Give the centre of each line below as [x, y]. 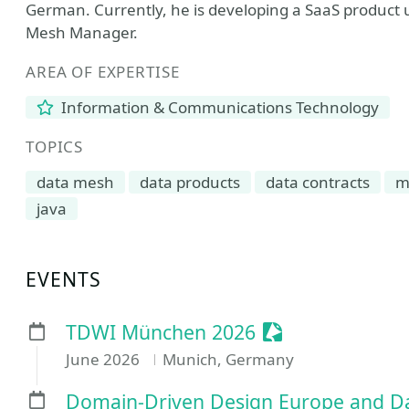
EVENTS [64, 279]
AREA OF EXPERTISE [103, 72]
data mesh [75, 182]
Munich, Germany [228, 360]
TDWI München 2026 [161, 332]
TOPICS [55, 147]
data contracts [318, 182]
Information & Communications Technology [219, 107]
